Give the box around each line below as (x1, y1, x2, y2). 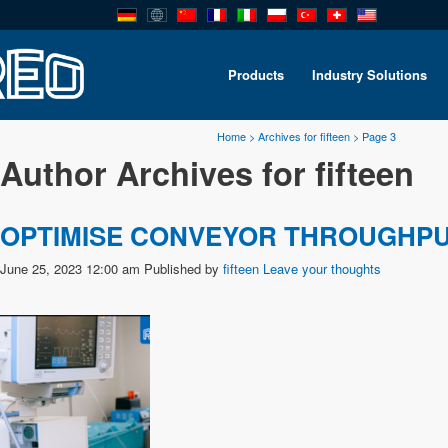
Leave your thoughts (263, 258, 381, 278)
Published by (144, 258, 223, 278)
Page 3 (362, 127, 396, 144)
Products (228, 64, 284, 84)
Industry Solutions (312, 64, 427, 84)
